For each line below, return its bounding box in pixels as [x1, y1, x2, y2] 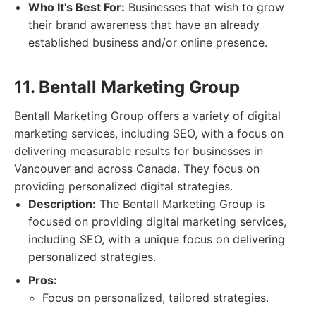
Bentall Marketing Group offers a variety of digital [14, 109, 281, 123]
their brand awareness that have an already [28, 18, 260, 32]
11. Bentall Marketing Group [14, 77, 240, 97]
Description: [28, 197, 96, 211]
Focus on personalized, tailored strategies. [42, 291, 269, 305]
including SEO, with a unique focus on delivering [28, 232, 285, 246]
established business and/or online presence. [28, 35, 267, 49]
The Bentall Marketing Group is [96, 197, 265, 211]
